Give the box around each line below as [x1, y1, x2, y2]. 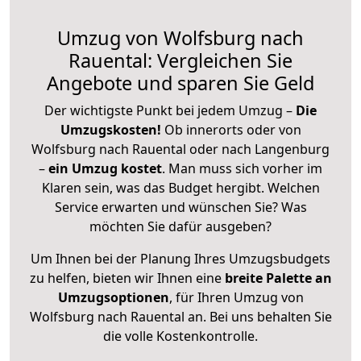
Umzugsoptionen [57, 288, 169, 306]
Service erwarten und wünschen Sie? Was [54, 197, 307, 216]
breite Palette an [224, 268, 332, 287]
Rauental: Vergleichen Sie [68, 47, 293, 73]
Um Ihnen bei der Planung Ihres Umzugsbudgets [31, 249, 330, 268]
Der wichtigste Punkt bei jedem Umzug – [44, 101, 296, 119]
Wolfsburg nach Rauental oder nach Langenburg [31, 139, 330, 158]
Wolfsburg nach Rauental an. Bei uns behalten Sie [29, 307, 332, 326]
